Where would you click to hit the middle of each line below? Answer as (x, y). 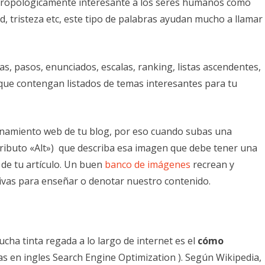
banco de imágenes (148, 164)
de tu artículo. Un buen (52, 164)
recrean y (214, 164)
